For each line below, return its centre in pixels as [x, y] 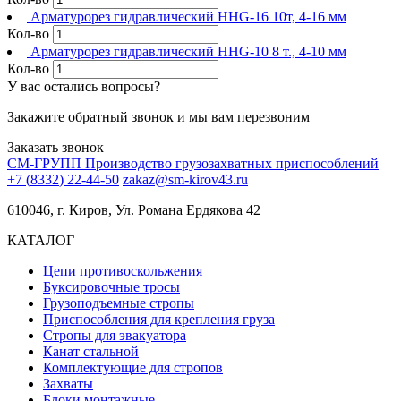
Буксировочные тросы [111, 287]
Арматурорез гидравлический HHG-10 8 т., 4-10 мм [188, 52]
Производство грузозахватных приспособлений [232, 164]
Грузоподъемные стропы [119, 303]
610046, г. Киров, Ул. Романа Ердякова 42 [134, 210]
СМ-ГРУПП [44, 164]
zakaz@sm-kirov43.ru [185, 180]
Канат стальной [91, 352]
